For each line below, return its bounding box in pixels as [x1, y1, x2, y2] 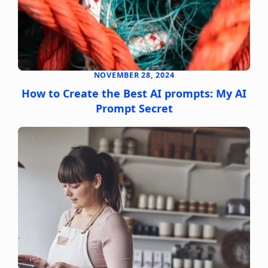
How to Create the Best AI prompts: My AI [22, 86, 246, 100]
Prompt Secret [95, 100, 173, 115]
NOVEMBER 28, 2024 [93, 69, 175, 80]
